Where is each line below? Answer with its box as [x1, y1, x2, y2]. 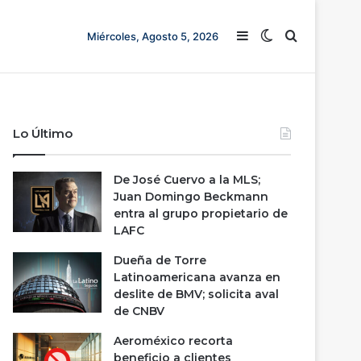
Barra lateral [248, 28, 322, 44]
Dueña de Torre [114, 253, 207, 268]
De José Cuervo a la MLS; [114, 172, 261, 187]
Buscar [297, 28, 338, 44]
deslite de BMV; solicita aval [114, 287, 280, 301]
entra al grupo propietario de [114, 206, 288, 221]
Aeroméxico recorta [114, 334, 234, 348]
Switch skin [273, 28, 342, 44]
